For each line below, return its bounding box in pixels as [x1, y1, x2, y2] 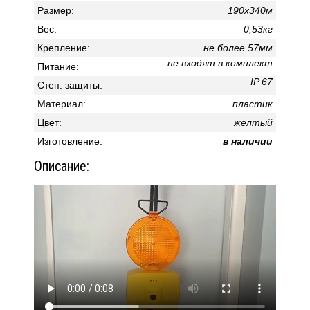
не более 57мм [201, 42, 273, 53]
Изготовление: [37, 136, 102, 147]
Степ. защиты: [37, 80, 102, 91]
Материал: [37, 98, 86, 109]
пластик [232, 98, 273, 109]
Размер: [37, 5, 74, 16]
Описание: [34, 158, 89, 174]
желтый [234, 117, 273, 128]
